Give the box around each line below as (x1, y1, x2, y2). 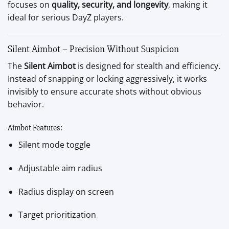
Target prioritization (18, 209, 96, 221)
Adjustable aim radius (18, 162, 102, 174)
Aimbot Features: (8, 122, 62, 133)
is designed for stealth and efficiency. (76, 60, 220, 72)
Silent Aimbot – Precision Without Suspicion (8, 42, 179, 55)
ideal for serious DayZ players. (8, 11, 124, 23)
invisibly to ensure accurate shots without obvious (8, 86, 201, 98)
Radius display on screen (18, 186, 114, 197)
